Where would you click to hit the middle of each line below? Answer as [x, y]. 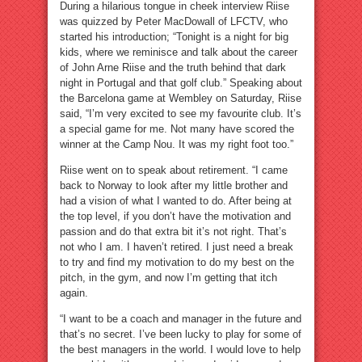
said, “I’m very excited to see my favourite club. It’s [181, 114]
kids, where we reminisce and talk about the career [179, 53]
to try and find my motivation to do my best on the [177, 263]
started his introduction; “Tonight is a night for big [174, 37]
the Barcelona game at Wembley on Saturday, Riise [181, 99]
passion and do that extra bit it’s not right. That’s [173, 232]
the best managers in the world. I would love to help [180, 350]
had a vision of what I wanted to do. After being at [176, 201]
